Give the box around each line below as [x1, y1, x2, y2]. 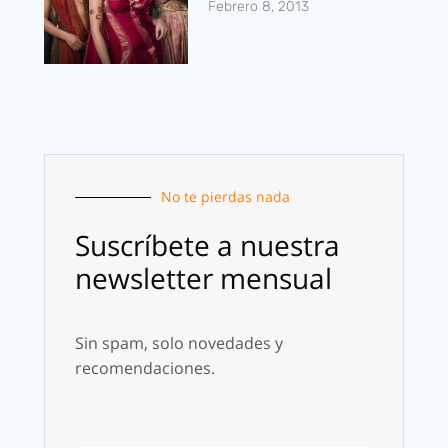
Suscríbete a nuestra [75, 226, 340, 265]
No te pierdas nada [161, 187, 290, 207]
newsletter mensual [75, 259, 332, 298]
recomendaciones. [75, 357, 215, 380]
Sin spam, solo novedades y [75, 332, 283, 355]
